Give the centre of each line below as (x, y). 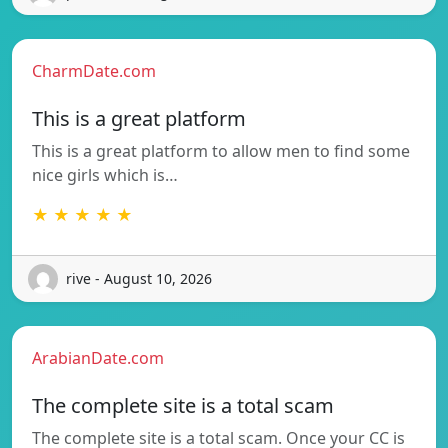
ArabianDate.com (98, 357)
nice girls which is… (105, 174)
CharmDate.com (94, 70)
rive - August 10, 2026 (139, 279)
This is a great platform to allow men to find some (221, 150)
